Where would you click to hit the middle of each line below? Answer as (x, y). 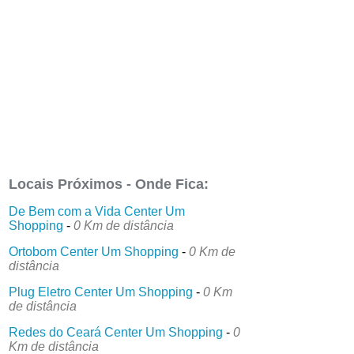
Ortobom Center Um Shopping (94, 252)
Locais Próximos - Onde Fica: (109, 185)
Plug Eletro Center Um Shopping (101, 292)
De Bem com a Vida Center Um (97, 212)
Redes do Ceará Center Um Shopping (116, 333)
